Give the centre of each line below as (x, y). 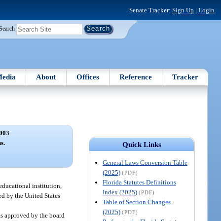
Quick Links (142, 144)
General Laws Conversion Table (145, 162)
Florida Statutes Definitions (139, 182)
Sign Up (183, 10)
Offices (88, 77)
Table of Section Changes (136, 202)
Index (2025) (120, 192)
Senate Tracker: (150, 10)
